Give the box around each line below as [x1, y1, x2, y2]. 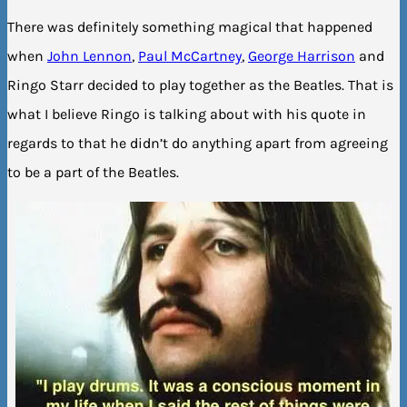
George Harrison [248, 46, 355, 65]
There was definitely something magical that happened [7, 17, 372, 35]
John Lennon [47, 46, 132, 65]
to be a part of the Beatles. [7, 163, 179, 181]
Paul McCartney [138, 46, 242, 65]
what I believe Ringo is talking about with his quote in [7, 104, 366, 123]
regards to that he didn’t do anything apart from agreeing [7, 134, 388, 152]
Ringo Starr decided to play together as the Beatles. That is [7, 75, 393, 94]
